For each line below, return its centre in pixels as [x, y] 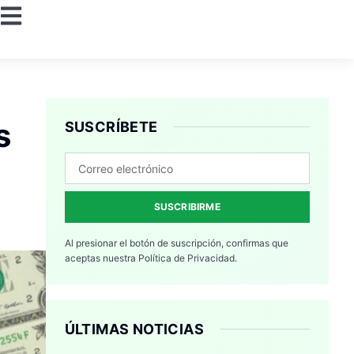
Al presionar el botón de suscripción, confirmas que [176, 243]
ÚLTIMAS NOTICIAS [134, 330]
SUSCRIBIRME [187, 207]
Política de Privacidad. [187, 258]
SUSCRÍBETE [111, 127]
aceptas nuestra [101, 258]
